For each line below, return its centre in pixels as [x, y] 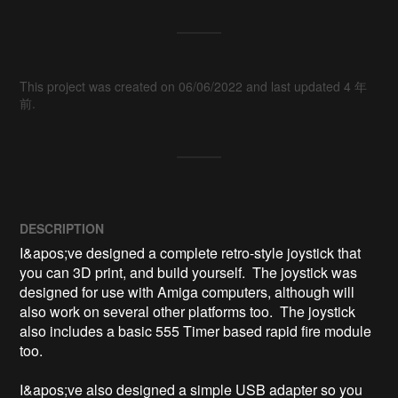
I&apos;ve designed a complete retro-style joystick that [191, 253]
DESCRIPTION [62, 229]
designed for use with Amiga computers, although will [187, 292]
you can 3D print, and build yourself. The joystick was [189, 273]
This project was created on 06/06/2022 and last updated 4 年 [194, 87]
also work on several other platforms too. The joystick [188, 312]
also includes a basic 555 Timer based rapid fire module [196, 331]
